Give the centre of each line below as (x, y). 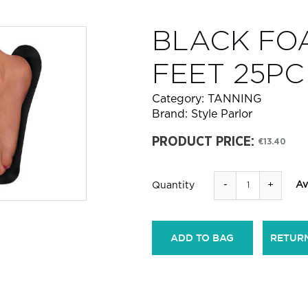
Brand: (172, 114)
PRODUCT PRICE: (203, 142)
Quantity (174, 185)
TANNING (235, 99)
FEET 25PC (229, 75)
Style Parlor (222, 114)
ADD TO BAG (202, 238)
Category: (180, 99)
